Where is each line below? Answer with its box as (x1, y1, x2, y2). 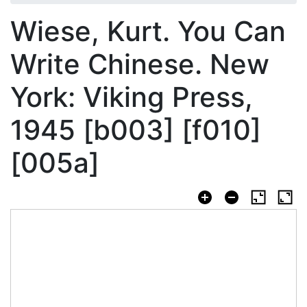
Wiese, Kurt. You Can (10, 14, 286, 48)
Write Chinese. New (10, 47, 269, 81)
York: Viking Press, (10, 79, 253, 114)
